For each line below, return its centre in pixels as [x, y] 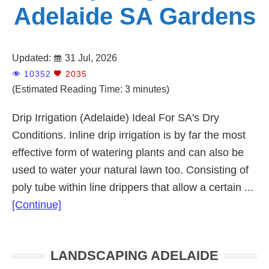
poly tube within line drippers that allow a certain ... [133, 188]
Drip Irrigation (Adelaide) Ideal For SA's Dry [116, 118]
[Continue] [37, 205]
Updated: [33, 58]
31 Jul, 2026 [91, 58]
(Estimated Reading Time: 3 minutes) [91, 89]
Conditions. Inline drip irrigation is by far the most [129, 135]
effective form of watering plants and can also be [128, 153]
